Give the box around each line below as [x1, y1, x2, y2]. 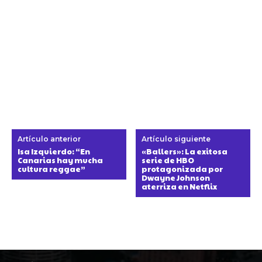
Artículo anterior [18, 134, 81, 143]
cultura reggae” [18, 163, 85, 174]
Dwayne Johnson [142, 172, 211, 183]
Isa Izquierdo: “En [18, 146, 90, 157]
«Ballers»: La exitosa [142, 146, 228, 157]
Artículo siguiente [142, 134, 211, 143]
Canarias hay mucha [18, 154, 103, 166]
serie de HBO [142, 154, 195, 166]
